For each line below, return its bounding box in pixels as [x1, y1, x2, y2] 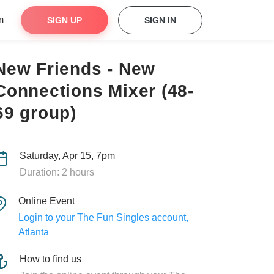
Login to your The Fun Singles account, [18, 212, 188, 223]
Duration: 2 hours [19, 167, 94, 177]
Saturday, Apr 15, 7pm [19, 150, 115, 161]
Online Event [18, 196, 75, 206]
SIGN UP [47, 15, 82, 25]
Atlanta [18, 227, 49, 237]
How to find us [20, 254, 81, 264]
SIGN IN [144, 15, 176, 25]
